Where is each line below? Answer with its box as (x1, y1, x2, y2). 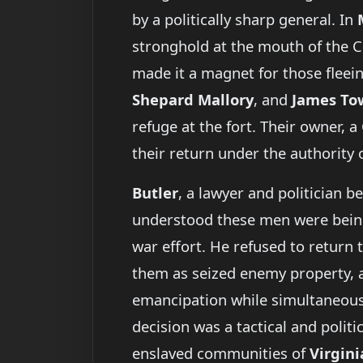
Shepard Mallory (132, 89, 254, 110)
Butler (132, 182, 178, 203)
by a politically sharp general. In (132, 9, 357, 30)
